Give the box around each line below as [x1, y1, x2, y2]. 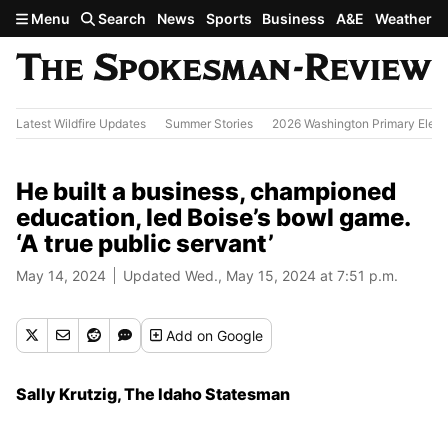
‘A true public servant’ [16, 228, 274, 258]
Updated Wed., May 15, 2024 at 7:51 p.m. [123, 266, 398, 284]
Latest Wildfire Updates [16, 115, 146, 131]
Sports [205, 10, 252, 27]
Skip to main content [8, 7, 166, 27]
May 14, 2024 [16, 266, 106, 284]
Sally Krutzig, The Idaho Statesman [16, 383, 290, 404]
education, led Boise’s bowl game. [16, 202, 410, 232]
